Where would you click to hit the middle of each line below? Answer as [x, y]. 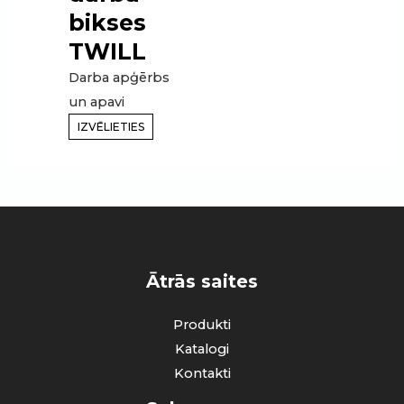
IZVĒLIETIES [111, 126]
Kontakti [202, 374]
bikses [108, 22]
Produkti [202, 325]
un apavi [97, 101]
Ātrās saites [202, 282]
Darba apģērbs [119, 77]
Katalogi [202, 349]
